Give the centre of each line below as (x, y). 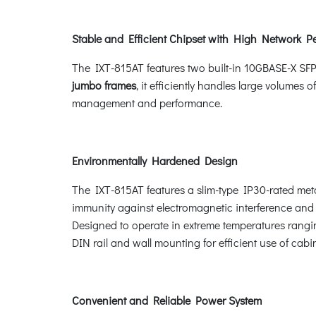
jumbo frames (104, 85)
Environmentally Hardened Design (155, 160)
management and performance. (147, 102)
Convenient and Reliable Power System (167, 300)
